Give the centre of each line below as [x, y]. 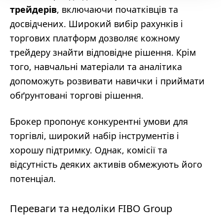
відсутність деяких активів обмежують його [106, 164]
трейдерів [33, 9]
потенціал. [33, 179]
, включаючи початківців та [117, 9]
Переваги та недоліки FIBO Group [91, 208]
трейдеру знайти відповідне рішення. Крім [103, 52]
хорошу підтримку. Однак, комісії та [89, 150]
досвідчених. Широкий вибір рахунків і [96, 24]
